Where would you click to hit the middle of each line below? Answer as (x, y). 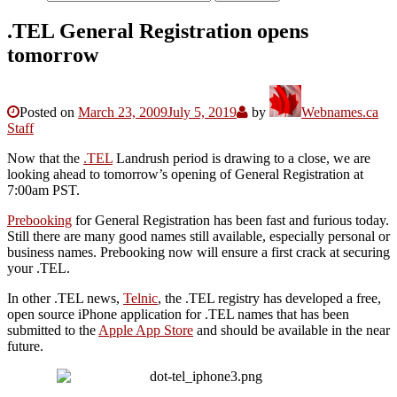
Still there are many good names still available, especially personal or (198, 236)
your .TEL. (39, 268)
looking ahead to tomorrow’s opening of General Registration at (185, 174)
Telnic (140, 298)
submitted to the (53, 330)
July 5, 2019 (202, 112)
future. (25, 346)
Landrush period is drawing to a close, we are (241, 158)
